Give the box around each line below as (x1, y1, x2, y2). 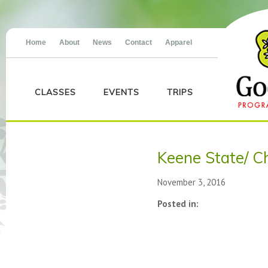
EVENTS (103, 87, 139, 98)
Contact (125, 38, 152, 47)
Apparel (165, 38, 192, 47)
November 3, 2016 (157, 176, 226, 188)
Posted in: (157, 198, 199, 209)
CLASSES (35, 87, 76, 98)
